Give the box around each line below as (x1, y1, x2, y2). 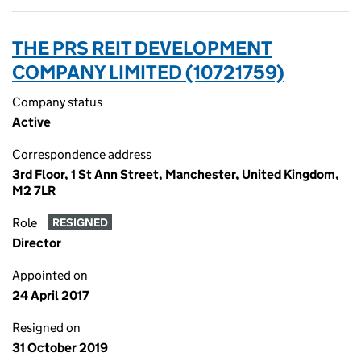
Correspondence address (12, 147, 151, 162)
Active (12, 114, 51, 130)
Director (12, 235, 61, 251)
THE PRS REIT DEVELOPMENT (12, 36, 272, 60)
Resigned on (12, 320, 81, 335)
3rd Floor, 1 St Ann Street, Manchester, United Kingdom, (12, 167, 339, 182)
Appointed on (12, 268, 88, 283)
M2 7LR (12, 183, 56, 198)
